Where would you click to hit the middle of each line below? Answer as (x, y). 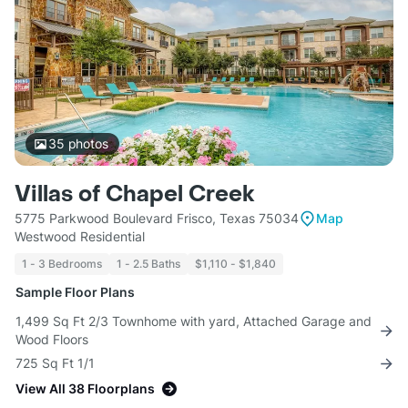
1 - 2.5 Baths (148, 264)
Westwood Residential (80, 237)
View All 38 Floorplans (85, 389)
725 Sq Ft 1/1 (55, 363)
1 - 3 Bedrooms (62, 264)
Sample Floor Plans (75, 292)
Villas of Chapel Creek (135, 195)
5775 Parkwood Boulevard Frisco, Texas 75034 (157, 219)
